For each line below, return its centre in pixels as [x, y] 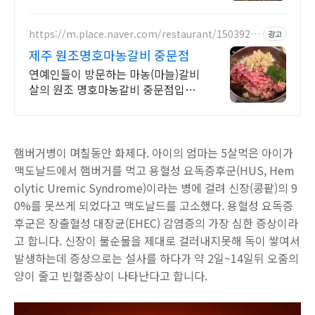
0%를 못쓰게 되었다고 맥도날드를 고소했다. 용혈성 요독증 [154, 205]
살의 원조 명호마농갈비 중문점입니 [112, 89]
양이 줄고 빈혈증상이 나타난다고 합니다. [112, 276]
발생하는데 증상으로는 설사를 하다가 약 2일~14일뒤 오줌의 [156, 258]
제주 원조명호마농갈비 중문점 [109, 55]
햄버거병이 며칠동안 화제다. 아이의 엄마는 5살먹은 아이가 [154, 153]
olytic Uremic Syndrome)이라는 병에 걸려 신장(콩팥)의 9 [156, 188]
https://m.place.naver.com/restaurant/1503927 [142, 33]
